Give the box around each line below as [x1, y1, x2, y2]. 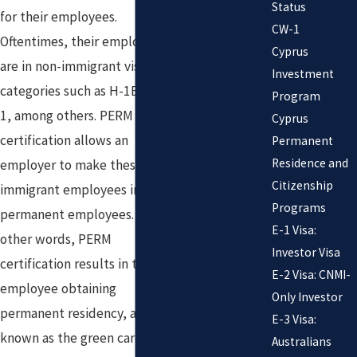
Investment [271, 65, 334, 81]
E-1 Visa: [271, 222, 316, 237]
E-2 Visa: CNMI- [271, 266, 351, 282]
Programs [271, 199, 326, 215]
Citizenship [271, 177, 333, 193]
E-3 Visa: [271, 311, 316, 327]
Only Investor [271, 288, 343, 304]
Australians [271, 333, 331, 349]
